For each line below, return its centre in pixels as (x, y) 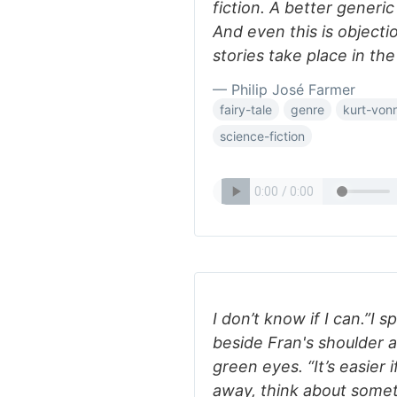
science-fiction (262, 136)
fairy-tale (246, 109)
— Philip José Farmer (284, 90)
